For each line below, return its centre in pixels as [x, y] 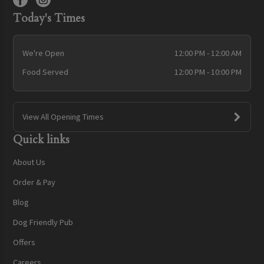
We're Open [43, 53]
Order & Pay [34, 182]
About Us [29, 162]
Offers [24, 242]
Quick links [42, 140]
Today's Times [49, 19]
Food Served [45, 72]
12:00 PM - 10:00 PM [208, 72]
